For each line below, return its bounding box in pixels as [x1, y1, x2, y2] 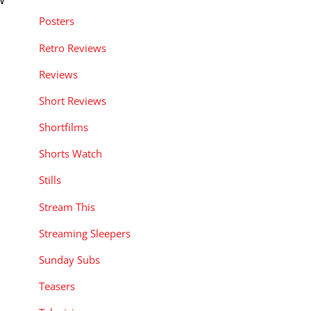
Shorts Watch [39, 146, 102, 161]
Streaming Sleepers [39, 226, 131, 240]
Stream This [39, 199, 95, 214]
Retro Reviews [39, 40, 106, 55]
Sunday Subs [39, 252, 100, 267]
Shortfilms [39, 120, 88, 135]
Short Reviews [39, 93, 106, 108]
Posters [39, 14, 74, 28]
